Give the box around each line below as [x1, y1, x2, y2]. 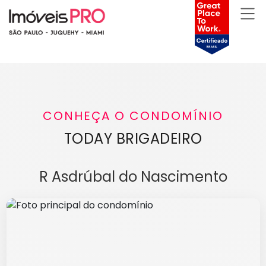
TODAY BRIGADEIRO [64, 129, 202, 149]
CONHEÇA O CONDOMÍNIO [43, 107, 223, 125]
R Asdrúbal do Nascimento [39, 167, 227, 187]
